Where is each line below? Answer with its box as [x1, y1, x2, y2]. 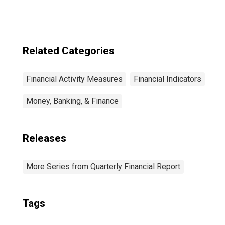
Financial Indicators [134, 74, 201, 84]
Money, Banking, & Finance [26, 96, 119, 106]
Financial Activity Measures [26, 74, 123, 84]
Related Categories [23, 45, 115, 57]
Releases [23, 132, 66, 144]
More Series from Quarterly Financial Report [26, 162, 180, 171]
